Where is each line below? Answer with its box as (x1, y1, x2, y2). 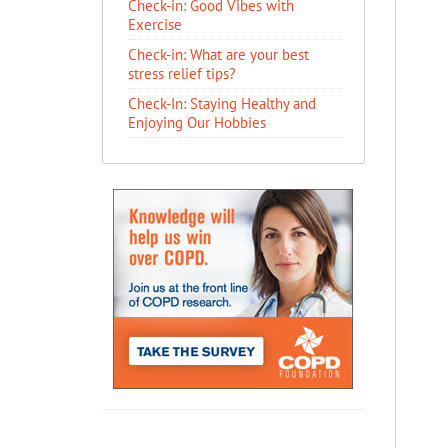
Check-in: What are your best (128, 45, 309, 64)
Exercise (128, 15, 182, 34)
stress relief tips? (128, 64, 236, 83)
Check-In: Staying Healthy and (128, 94, 316, 113)
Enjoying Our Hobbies (128, 113, 266, 132)
